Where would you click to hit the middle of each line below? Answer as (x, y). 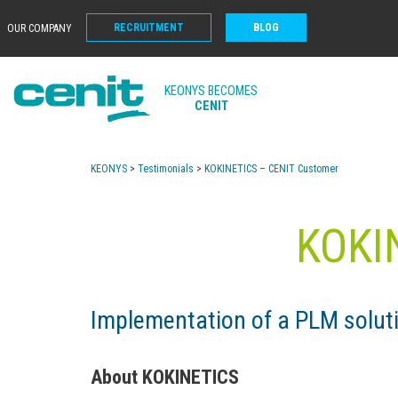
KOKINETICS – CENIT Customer (271, 169)
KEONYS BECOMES (211, 91)
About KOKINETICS (165, 377)
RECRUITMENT (149, 28)
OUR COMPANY (40, 28)
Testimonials (166, 169)
